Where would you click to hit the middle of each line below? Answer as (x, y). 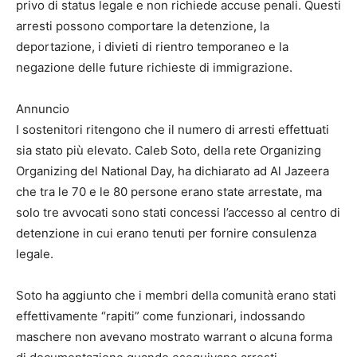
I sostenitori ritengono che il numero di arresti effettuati (173, 130)
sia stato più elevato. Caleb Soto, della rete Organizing (169, 151)
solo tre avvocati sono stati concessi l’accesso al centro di (178, 213)
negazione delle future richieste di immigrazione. (154, 68)
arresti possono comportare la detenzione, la (143, 26)
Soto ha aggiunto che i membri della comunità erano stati (176, 296)
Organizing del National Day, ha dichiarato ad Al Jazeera (173, 171)
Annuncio (43, 109)
